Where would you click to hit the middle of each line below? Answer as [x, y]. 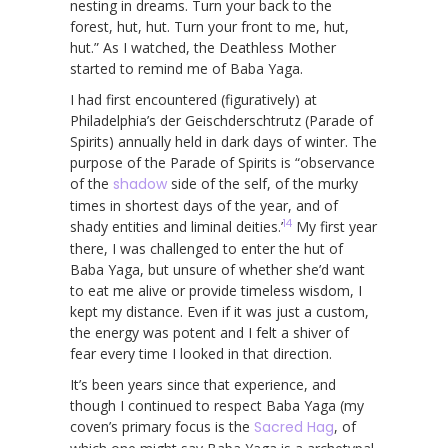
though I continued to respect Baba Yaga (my [217, 405]
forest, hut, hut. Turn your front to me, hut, [209, 26]
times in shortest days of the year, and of [204, 205]
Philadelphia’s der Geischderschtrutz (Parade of [221, 120]
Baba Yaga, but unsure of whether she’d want [217, 269]
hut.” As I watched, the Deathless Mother [203, 47]
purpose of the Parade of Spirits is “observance [222, 162]
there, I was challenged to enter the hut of [206, 248]
